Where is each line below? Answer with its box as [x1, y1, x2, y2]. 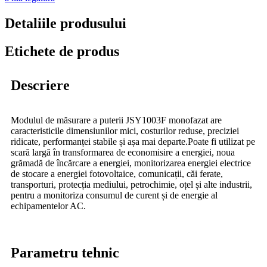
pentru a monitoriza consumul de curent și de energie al [11, 190, 218, 200]
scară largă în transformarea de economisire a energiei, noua [11, 147, 235, 157]
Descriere [11, 77, 70, 93]
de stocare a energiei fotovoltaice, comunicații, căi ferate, [11, 168, 223, 179]
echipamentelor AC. [11, 200, 86, 211]
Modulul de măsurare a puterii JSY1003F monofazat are [11, 114, 222, 125]
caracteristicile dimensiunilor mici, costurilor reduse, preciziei [11, 125, 239, 136]
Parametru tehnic [11, 244, 119, 260]
